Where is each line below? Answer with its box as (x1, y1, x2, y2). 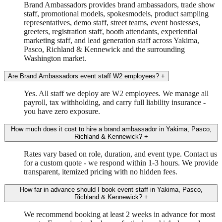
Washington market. (24, 54, 86, 62)
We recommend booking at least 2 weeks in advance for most (24, 210, 215, 219)
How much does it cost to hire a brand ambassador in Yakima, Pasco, (10, 125, 212, 133)
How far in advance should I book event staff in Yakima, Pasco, (19, 185, 203, 193)
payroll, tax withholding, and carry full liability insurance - (24, 98, 206, 107)
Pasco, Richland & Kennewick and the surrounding (24, 45, 185, 54)
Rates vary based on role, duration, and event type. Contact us (24, 149, 217, 158)
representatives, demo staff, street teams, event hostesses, (24, 18, 200, 27)
